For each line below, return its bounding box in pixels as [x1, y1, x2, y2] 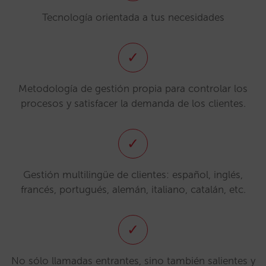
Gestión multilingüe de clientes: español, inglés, [23, 169, 243, 180]
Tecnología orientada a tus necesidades [42, 11, 224, 23]
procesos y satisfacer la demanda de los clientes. [20, 97, 246, 109]
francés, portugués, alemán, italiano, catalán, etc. [20, 183, 246, 195]
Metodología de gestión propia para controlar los [18, 83, 248, 94]
